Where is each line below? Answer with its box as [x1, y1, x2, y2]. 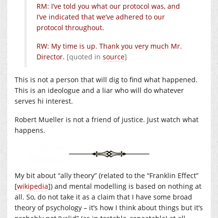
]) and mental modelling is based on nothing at [48, 181, 201, 191]
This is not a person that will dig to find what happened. [15, 74, 198, 84]
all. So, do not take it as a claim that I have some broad [15, 192, 192, 201]
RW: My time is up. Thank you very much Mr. [36, 41, 182, 51]
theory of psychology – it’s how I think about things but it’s [15, 202, 203, 212]
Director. [36, 52, 67, 61]
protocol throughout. [36, 22, 104, 32]
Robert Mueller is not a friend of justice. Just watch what [15, 114, 199, 124]
